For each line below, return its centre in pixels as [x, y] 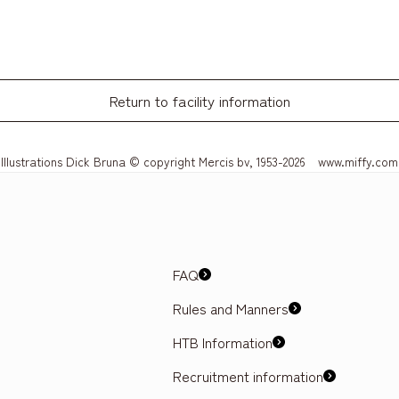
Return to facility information [199, 101]
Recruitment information [248, 376]
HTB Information [223, 342]
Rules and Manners [231, 308]
